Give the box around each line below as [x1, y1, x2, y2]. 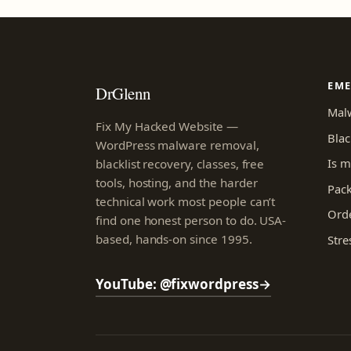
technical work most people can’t [96, 193, 276, 209]
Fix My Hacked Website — [96, 118, 238, 134]
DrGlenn [96, 81, 150, 104]
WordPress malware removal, [96, 136, 259, 153]
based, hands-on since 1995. [96, 230, 252, 247]
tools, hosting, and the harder [96, 174, 258, 190]
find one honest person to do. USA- [96, 212, 287, 228]
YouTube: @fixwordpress [96, 274, 259, 293]
